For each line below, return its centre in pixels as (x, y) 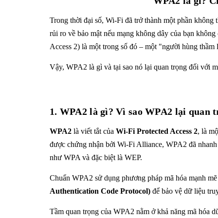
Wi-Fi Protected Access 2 (157, 131)
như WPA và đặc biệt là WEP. (96, 157)
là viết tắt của (94, 131)
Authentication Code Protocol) (100, 191)
